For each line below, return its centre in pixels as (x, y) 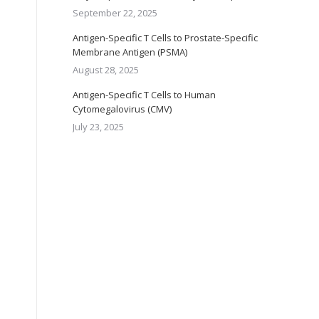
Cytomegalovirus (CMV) (122, 109)
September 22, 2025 (115, 13)
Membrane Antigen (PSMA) (130, 52)
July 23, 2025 (98, 127)
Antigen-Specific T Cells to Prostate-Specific (165, 38)
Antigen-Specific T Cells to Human (144, 95)
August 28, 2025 (106, 70)
